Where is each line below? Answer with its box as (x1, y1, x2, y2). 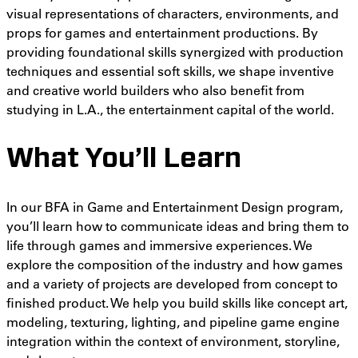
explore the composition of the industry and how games (6, 255, 343, 272)
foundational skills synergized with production (68, 43, 344, 61)
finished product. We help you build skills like (6, 293, 277, 311)
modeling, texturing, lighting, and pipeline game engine (6, 312, 340, 330)
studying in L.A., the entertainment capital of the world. (6, 101, 334, 118)
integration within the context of (6, 332, 197, 349)
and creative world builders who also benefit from (6, 82, 304, 99)
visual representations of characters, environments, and (6, 5, 339, 22)
